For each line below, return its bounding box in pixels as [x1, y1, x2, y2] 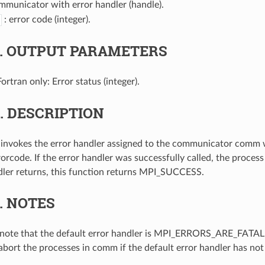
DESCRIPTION [7, 103, 104, 122]
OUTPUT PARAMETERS [6, 41, 167, 60]
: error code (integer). [1, 14, 91, 24]
